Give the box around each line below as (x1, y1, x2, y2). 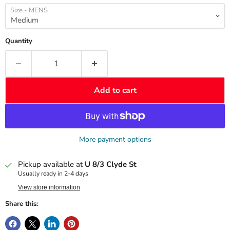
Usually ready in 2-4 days (18, 169, 88, 178)
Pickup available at (18, 159, 85, 170)
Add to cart (93, 85, 137, 96)
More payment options (79, 135, 151, 145)
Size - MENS (10, 6, 48, 15)
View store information (18, 184, 80, 191)
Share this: (5, 199, 38, 209)
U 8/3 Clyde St (85, 159, 137, 170)
